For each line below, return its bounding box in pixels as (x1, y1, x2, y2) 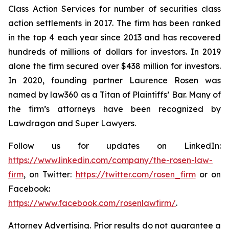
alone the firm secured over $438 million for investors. (8, 61, 221, 71)
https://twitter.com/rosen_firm (75, 169, 196, 179)
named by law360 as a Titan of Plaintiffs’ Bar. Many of (8, 89, 221, 100)
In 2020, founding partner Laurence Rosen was (8, 75, 221, 85)
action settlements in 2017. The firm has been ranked (8, 18, 221, 28)
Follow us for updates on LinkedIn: (8, 141, 221, 151)
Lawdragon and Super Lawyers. (8, 118, 136, 128)
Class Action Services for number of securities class (8, 4, 221, 14)
